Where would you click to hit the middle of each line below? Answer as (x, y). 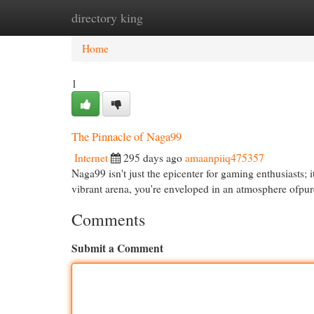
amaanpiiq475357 (225, 158)
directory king (107, 18)
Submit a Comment (117, 248)
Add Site (258, 18)
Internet (91, 158)
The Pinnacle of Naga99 (127, 136)
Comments (108, 219)
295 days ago (153, 158)
